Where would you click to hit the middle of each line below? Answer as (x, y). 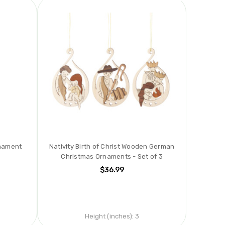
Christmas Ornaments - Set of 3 (112, 157)
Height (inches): (109, 216)
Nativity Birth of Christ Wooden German (112, 147)
